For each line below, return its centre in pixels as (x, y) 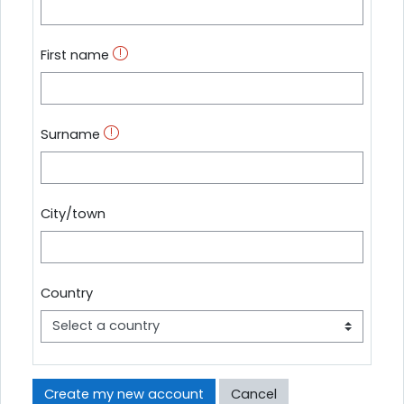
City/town (73, 213)
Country (67, 293)
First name (75, 55)
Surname (70, 134)
